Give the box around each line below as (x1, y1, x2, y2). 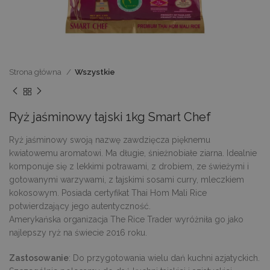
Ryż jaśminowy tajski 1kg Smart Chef (9, 109, 211, 124)
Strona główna (9, 67, 63, 77)
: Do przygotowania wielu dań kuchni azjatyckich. (69, 253, 260, 263)
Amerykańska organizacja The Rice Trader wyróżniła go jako (9, 214, 243, 224)
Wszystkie (75, 67, 115, 77)
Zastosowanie (9, 253, 69, 263)
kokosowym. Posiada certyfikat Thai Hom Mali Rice (9, 187, 207, 198)
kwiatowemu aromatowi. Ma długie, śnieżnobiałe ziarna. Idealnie (9, 148, 257, 158)
